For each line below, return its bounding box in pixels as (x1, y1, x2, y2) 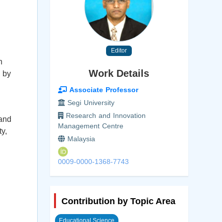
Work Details (89, 68, 150, 79)
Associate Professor (66, 86, 138, 94)
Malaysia (64, 135, 95, 143)
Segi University (64, 99, 114, 107)
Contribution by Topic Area (61, 196, 175, 207)
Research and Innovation (63, 111, 146, 120)
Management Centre (57, 122, 123, 130)
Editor (111, 47, 127, 55)
